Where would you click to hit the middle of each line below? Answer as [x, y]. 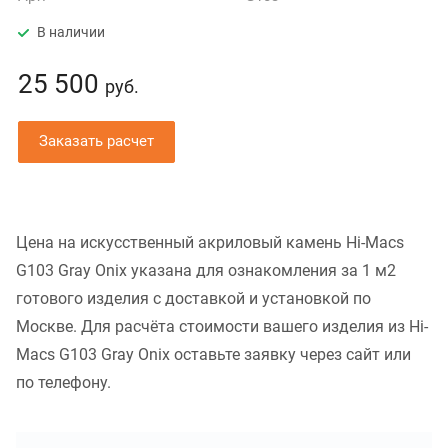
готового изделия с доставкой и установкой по [193, 299]
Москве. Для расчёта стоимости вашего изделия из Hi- [222, 327]
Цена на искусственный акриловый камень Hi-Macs [210, 243]
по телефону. [63, 383]
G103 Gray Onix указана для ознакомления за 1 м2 [206, 271]
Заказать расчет [96, 141]
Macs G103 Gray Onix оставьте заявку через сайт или [213, 355]
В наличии [71, 32]
